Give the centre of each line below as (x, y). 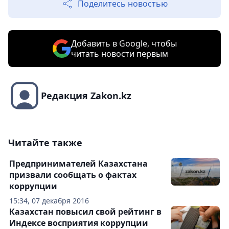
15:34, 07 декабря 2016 (49, 201)
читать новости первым (119, 54)
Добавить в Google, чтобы (124, 44)
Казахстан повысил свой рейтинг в (85, 212)
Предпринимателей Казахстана (78, 164)
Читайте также (45, 143)
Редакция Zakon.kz (86, 96)
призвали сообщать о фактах (73, 175)
